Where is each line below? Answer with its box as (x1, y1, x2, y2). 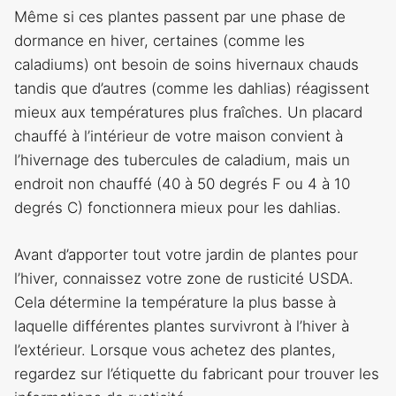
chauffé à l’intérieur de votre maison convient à (14, 127, 343, 146)
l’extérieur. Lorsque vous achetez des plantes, (14, 340, 336, 359)
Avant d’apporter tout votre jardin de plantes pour (14, 245, 358, 263)
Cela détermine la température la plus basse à (14, 293, 336, 311)
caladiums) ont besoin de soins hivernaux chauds (14, 56, 359, 74)
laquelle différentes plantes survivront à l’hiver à (14, 316, 349, 335)
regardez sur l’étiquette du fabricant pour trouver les (14, 364, 379, 383)
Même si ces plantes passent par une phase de (14, 8, 346, 27)
